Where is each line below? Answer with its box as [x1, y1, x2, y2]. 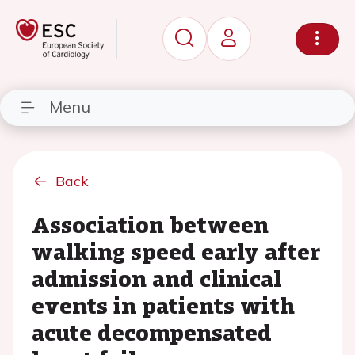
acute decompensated [32, 315, 272, 347]
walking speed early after [32, 235, 320, 266]
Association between [32, 208, 269, 239]
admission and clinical [32, 261, 281, 293]
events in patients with [32, 288, 295, 320]
